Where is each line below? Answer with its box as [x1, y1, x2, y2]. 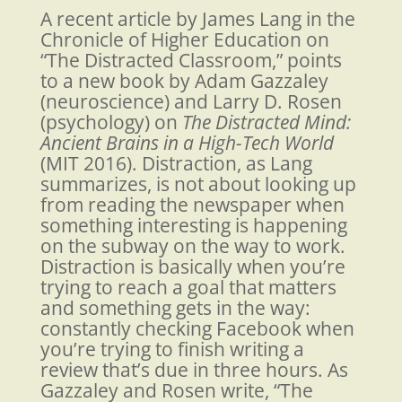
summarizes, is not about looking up [39, 171, 356, 197]
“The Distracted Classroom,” [39, 48, 283, 74]
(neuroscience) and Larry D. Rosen [39, 89, 342, 115]
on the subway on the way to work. [39, 233, 345, 259]
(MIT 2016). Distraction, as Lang [39, 151, 312, 177]
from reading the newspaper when [39, 192, 345, 218]
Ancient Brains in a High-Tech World [39, 130, 334, 156]
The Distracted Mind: [181, 109, 351, 135]
